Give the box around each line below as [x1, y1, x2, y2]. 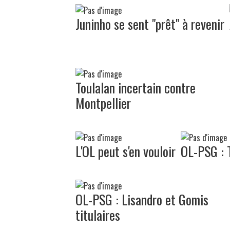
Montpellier [75, 92, 131, 113]
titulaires [75, 204, 120, 225]
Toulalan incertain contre [75, 77, 196, 98]
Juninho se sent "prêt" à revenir [75, 13, 224, 34]
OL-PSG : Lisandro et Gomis [75, 189, 208, 209]
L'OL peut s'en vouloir [75, 141, 176, 161]
